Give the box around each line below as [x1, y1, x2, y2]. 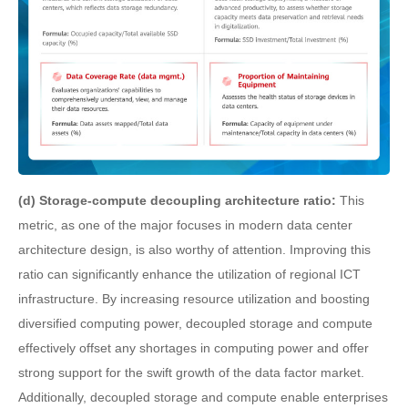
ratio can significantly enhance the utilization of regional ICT [18, 266, 361, 281]
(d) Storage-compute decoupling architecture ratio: [18, 192, 340, 208]
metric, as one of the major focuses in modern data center [18, 217, 352, 232]
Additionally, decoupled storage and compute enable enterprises [18, 389, 388, 404]
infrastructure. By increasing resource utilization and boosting [18, 291, 370, 306]
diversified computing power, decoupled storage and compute [18, 315, 372, 331]
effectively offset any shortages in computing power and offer [18, 340, 369, 355]
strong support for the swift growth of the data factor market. [18, 364, 364, 380]
